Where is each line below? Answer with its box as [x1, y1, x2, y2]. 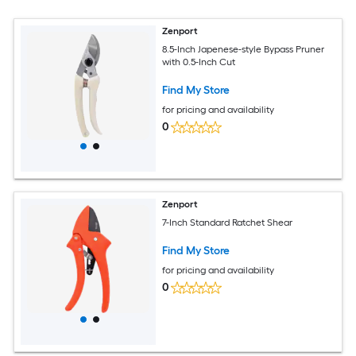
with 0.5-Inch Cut [162, 56, 236, 68]
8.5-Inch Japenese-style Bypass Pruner [162, 43, 325, 55]
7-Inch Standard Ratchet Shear [162, 216, 293, 228]
